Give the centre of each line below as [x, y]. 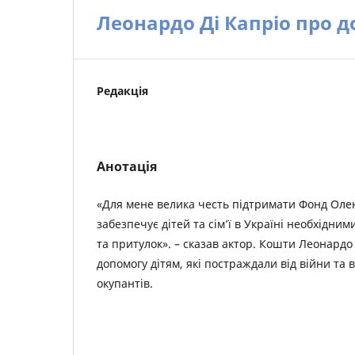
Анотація [127, 166]
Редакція [122, 91]
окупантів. [125, 283]
